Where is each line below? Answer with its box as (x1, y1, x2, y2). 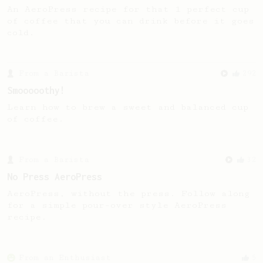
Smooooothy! (7, 85, 65, 96)
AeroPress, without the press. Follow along (7, 188, 250, 198)
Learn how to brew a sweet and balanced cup (7, 102, 248, 112)
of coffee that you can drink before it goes (7, 16, 254, 26)
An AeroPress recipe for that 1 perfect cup (7, 4, 249, 14)
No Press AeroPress (7, 171, 102, 182)
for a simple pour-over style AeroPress (7, 200, 227, 210)
